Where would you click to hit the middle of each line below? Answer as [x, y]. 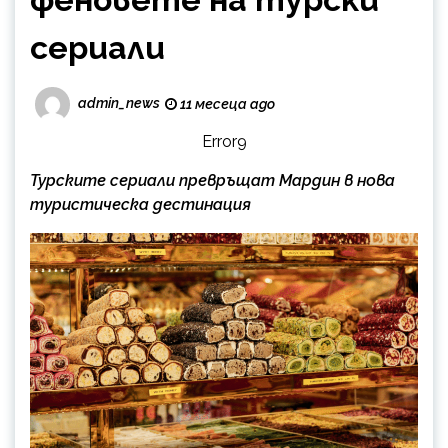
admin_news [119, 103]
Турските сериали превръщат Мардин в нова [212, 181]
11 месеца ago [226, 104]
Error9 [224, 142]
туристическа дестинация [140, 205]
